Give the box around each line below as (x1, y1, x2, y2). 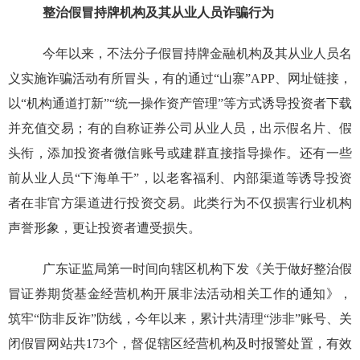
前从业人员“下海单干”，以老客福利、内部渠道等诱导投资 (7, 171, 353, 186)
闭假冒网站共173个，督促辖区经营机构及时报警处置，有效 (7, 337, 353, 351)
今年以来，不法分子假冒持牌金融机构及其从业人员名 (42, 47, 353, 61)
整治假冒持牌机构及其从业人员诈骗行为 (42, 6, 274, 20)
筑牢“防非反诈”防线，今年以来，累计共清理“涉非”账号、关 (7, 312, 353, 326)
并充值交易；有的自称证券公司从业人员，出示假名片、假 (7, 121, 353, 136)
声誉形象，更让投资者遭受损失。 (7, 221, 201, 235)
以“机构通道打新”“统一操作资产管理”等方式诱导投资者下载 (7, 96, 353, 111)
